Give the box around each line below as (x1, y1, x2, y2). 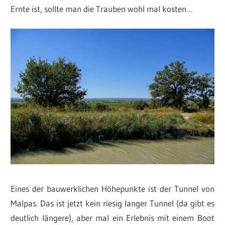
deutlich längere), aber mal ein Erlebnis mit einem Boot (11, 212, 214, 223)
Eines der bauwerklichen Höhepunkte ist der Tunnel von (11, 183, 214, 194)
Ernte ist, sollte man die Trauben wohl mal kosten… (11, 3, 193, 14)
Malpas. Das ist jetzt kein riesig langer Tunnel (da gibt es (11, 197, 214, 208)
